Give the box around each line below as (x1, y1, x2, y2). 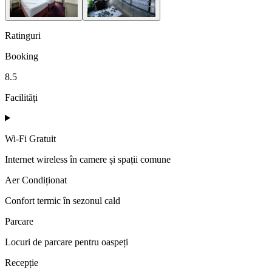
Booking (5, 50, 38, 61)
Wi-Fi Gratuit (5, 133, 56, 144)
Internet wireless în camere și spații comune (5, 154, 171, 165)
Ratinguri (5, 30, 41, 41)
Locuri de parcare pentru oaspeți (5, 236, 128, 247)
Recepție (5, 257, 38, 268)
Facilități (5, 92, 38, 103)
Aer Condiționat (5, 174, 67, 185)
